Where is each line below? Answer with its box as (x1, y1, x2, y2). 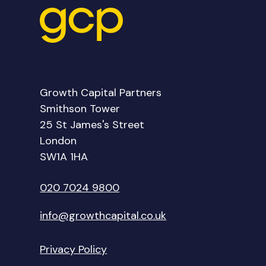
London (40, 134, 77, 148)
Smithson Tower (40, 102, 121, 116)
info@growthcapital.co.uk (40, 208, 167, 223)
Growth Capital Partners (40, 85, 162, 100)
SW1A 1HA (40, 150, 88, 164)
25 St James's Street (40, 118, 145, 132)
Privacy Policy (40, 242, 107, 257)
